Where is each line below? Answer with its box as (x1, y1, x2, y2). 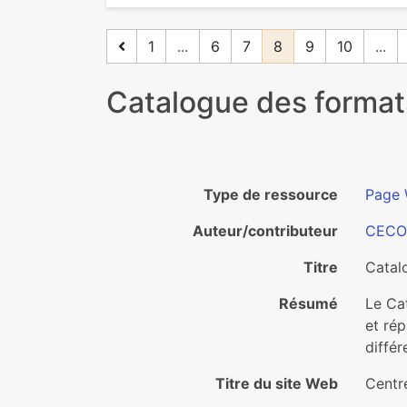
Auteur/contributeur (193, 222, 338, 240)
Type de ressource (203, 185, 338, 203)
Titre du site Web (215, 374, 338, 392)
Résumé (279, 294, 338, 313)
